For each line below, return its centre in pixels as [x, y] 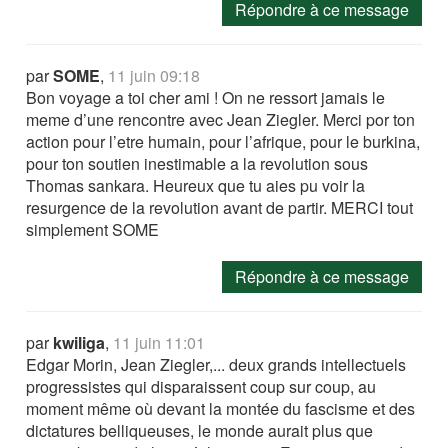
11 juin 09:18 [154, 76]
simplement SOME [93, 230]
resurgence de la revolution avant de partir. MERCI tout [220, 208]
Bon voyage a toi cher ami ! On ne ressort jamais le [206, 98]
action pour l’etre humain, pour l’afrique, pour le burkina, [223, 142]
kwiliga [79, 343]
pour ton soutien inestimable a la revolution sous [197, 164]
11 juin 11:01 [159, 343]
